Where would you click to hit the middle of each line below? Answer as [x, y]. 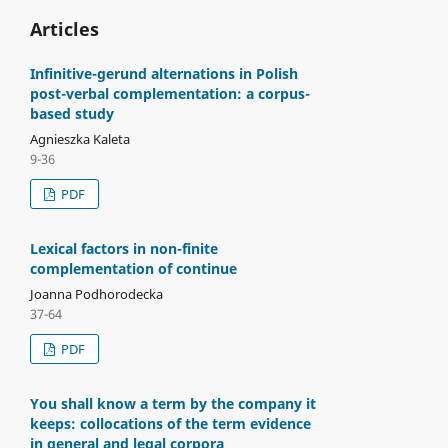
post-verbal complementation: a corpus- [169, 93]
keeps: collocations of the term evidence [170, 423]
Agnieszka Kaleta [79, 138]
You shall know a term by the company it [172, 403]
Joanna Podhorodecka [96, 293]
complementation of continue [133, 268]
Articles [64, 28]
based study [71, 113]
